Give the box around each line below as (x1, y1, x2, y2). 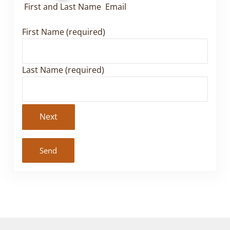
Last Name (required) (22, 64, 104, 76)
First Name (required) (22, 26, 105, 38)
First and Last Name (24, 1, 101, 13)
